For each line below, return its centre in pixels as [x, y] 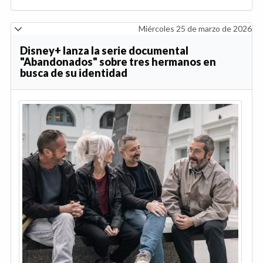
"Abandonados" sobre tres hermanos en [118, 62]
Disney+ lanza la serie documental [104, 51]
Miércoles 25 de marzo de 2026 [195, 29]
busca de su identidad [74, 73]
